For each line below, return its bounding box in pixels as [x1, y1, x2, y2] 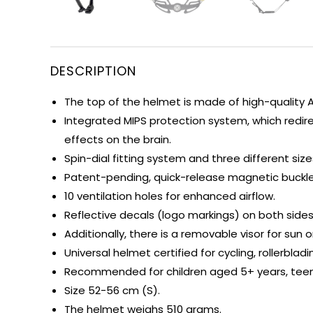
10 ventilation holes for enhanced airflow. [64, 188, 275, 203]
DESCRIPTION [50, 61, 136, 80]
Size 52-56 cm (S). [64, 282, 160, 298]
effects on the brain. [64, 131, 171, 147]
